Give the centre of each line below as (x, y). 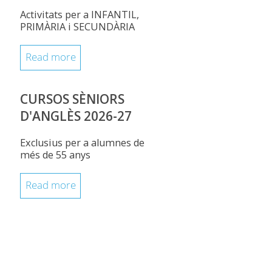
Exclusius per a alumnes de (82, 143)
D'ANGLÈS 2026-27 (76, 116)
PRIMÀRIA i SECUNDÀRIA (77, 27)
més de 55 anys (55, 155)
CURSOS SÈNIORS (72, 99)
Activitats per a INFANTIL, (80, 15)
